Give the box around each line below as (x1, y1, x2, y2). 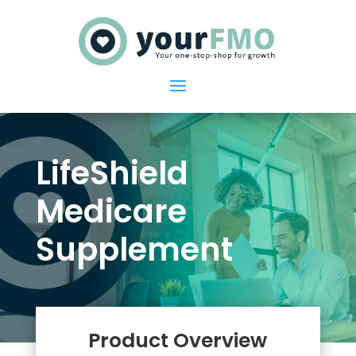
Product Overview (88, 326, 268, 354)
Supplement (35, 227, 233, 273)
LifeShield (35, 151, 188, 196)
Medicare (35, 189, 187, 234)
